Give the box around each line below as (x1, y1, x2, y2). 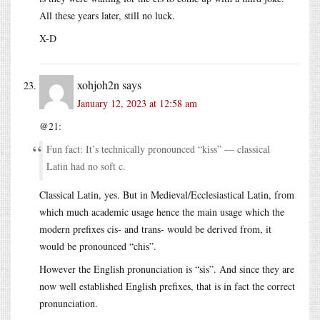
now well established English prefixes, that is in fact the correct (39, 279, 295, 293)
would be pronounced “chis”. (39, 239, 156, 253)
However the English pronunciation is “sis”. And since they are (39, 261, 294, 276)
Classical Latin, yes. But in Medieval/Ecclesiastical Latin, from (39, 187, 294, 201)
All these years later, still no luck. (39, 8, 175, 22)
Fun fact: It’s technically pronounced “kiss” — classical (46, 141, 270, 156)
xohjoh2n (77, 76, 119, 92)
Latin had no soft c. (46, 159, 126, 173)
